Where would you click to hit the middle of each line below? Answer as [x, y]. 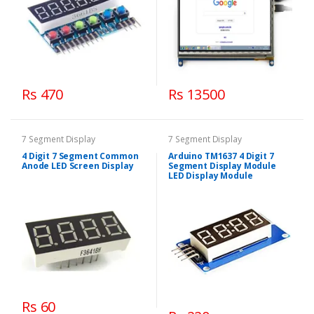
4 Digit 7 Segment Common [80, 156]
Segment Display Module [222, 165]
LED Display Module [211, 175]
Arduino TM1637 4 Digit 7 [221, 156]
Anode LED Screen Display [78, 165]
